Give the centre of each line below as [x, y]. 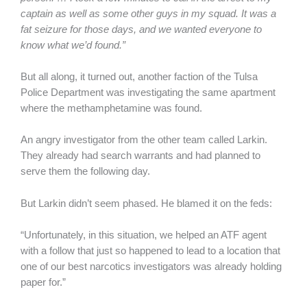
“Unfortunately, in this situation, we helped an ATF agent [144, 235]
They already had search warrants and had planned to [140, 156]
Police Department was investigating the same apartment [148, 93]
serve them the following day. [85, 172]
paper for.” [43, 283]
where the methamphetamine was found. [113, 109]
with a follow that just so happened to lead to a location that [150, 251]
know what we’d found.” [73, 45]
